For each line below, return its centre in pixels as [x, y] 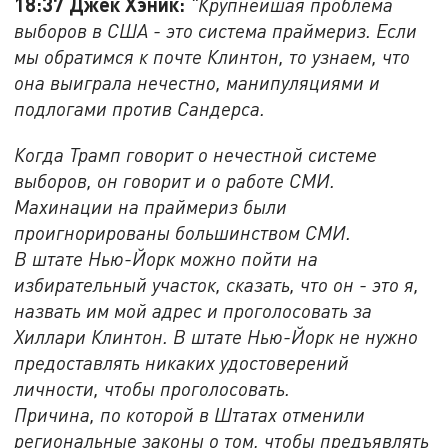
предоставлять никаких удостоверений [182, 362]
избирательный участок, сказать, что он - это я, [217, 284]
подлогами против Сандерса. [140, 108]
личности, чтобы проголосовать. [152, 388]
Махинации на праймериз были [151, 206]
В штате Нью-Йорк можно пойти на [166, 258]
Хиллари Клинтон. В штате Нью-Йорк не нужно [216, 336]
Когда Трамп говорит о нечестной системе [196, 154]
